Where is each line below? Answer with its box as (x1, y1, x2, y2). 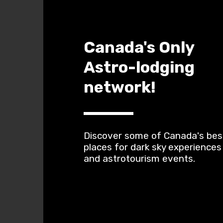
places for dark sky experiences (84, 141, 222, 153)
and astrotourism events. (84, 153, 195, 164)
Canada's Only (84, 38, 194, 57)
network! (84, 78, 156, 97)
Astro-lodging (84, 58, 195, 77)
